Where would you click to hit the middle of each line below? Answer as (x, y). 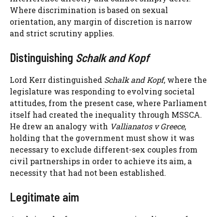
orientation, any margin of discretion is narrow (101, 22)
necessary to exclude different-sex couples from (104, 150)
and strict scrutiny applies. (62, 33)
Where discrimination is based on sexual (89, 10)
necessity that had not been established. (88, 173)
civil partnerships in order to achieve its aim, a (101, 161)
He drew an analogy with (60, 126)
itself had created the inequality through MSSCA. (106, 115)
